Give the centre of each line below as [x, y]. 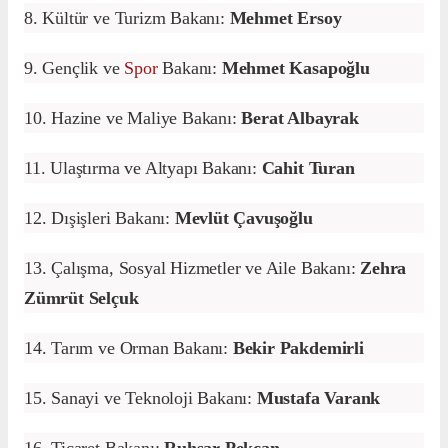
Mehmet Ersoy [285, 18]
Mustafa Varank [318, 398]
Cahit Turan [308, 168]
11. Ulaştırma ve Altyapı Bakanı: [143, 168]
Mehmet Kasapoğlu [295, 68]
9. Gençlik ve [74, 68]
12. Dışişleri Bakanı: [99, 218]
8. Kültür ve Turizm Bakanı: [127, 18]
